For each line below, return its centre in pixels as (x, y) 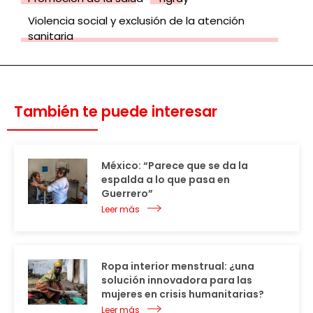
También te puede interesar (116, 111)
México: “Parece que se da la (175, 165)
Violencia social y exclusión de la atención (136, 20)
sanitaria (51, 36)
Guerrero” (127, 193)
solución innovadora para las (177, 280)
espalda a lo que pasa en (166, 179)
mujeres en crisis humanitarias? (183, 294)
